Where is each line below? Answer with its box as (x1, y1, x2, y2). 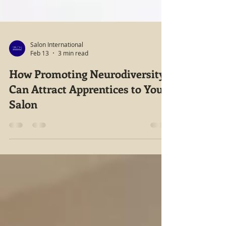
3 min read (58, 99, 88, 107)
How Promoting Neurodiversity (9, 117, 165, 132)
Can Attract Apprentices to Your (9, 132, 167, 147)
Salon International (30, 90, 83, 99)
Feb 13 (30, 99, 49, 107)
